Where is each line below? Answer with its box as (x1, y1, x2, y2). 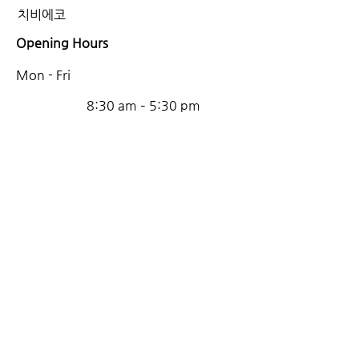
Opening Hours (16, 35, 108, 50)
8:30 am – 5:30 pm (87, 98, 200, 113)
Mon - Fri (16, 67, 71, 83)
